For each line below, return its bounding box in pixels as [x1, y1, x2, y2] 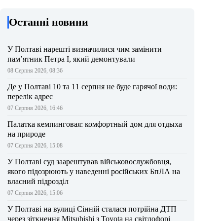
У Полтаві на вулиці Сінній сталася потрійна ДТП [7, 204, 177, 213]
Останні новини [9, 15, 88, 28]
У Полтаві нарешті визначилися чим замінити [7, 44, 162, 53]
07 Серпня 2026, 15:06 [7, 189, 63, 196]
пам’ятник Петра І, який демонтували [7, 54, 135, 63]
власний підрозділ [7, 177, 69, 185]
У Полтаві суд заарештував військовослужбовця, [7, 157, 171, 166]
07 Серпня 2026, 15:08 [7, 142, 63, 149]
